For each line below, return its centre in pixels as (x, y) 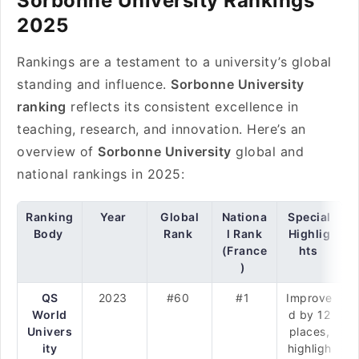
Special (309, 217)
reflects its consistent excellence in (182, 107)
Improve (309, 298)
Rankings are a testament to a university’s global (174, 62)
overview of (57, 151)
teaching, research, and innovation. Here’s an (161, 129)
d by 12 (309, 315)
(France (244, 250)
